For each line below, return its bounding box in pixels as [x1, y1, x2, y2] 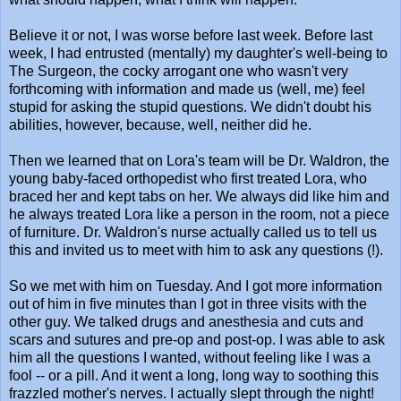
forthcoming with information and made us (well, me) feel [9, 81, 365, 97]
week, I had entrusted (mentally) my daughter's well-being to [9, 45, 388, 61]
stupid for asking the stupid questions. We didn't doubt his [9, 98, 371, 115]
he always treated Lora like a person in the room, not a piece [9, 206, 389, 222]
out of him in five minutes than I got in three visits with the [9, 295, 367, 311]
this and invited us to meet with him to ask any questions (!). [9, 242, 383, 258]
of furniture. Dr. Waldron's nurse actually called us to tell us [9, 224, 377, 240]
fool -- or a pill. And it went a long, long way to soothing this [9, 367, 379, 383]
